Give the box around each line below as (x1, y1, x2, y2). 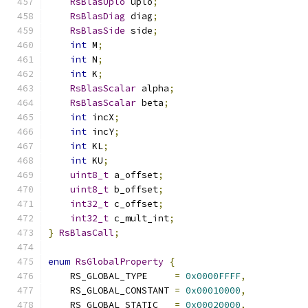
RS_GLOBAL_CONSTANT (48, 285, 175, 296)
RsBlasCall (59, 227, 114, 239)
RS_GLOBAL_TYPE (48, 270, 175, 282)
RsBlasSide (70, 25, 125, 36)
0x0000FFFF (186, 270, 241, 282)
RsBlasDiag (70, 10, 125, 22)
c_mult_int (109, 212, 169, 224)
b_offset (109, 184, 158, 195)
